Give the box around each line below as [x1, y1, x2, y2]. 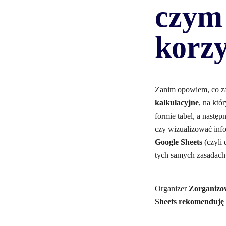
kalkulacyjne [155, 98, 199, 107]
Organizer [155, 184, 189, 193]
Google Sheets [155, 138, 202, 146]
